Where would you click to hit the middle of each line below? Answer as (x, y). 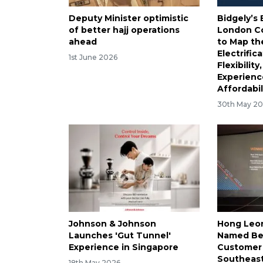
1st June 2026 (93, 58)
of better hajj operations (124, 30)
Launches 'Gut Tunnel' (120, 236)
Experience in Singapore (124, 247)
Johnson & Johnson (112, 224)
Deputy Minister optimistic (129, 18)
